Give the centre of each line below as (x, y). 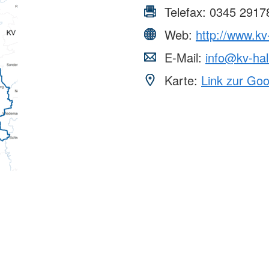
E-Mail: (183, 58)
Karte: (181, 80)
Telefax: (185, 12)
